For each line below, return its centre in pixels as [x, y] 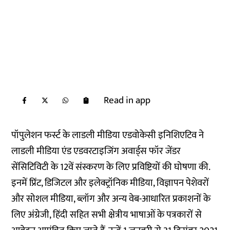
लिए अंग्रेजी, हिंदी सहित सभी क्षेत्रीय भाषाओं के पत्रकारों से [107, 215]
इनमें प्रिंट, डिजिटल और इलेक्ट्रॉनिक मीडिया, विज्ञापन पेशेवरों [110, 183]
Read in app [127, 100]
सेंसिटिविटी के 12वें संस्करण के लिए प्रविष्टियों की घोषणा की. [111, 167]
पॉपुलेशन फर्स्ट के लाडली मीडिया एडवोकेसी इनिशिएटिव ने [108, 135]
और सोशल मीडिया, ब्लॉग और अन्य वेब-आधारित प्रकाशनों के [111, 199]
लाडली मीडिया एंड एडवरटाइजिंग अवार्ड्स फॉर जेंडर [96, 151]
